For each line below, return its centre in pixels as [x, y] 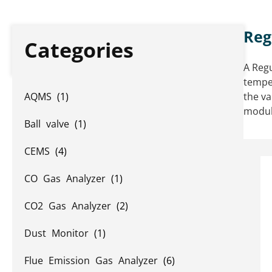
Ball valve [49, 124]
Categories [79, 50]
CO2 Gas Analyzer [70, 206]
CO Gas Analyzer [68, 178]
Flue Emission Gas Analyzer [94, 260]
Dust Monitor [59, 233]
